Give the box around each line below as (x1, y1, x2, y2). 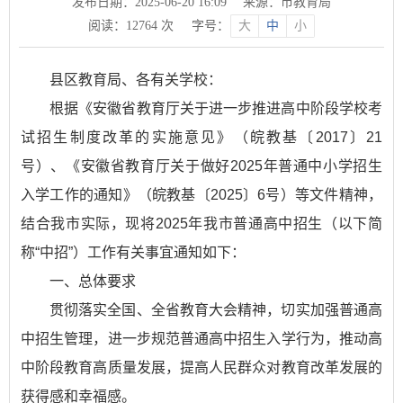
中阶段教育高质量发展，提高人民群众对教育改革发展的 (21, 360, 382, 375)
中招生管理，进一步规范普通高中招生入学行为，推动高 (21, 331, 382, 346)
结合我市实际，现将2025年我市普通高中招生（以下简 (21, 216, 382, 231)
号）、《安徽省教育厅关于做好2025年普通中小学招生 (21, 158, 382, 174)
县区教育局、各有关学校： (49, 72, 222, 87)
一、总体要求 (49, 273, 136, 289)
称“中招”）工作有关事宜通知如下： (21, 245, 246, 260)
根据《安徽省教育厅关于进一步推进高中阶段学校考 (49, 101, 382, 116)
